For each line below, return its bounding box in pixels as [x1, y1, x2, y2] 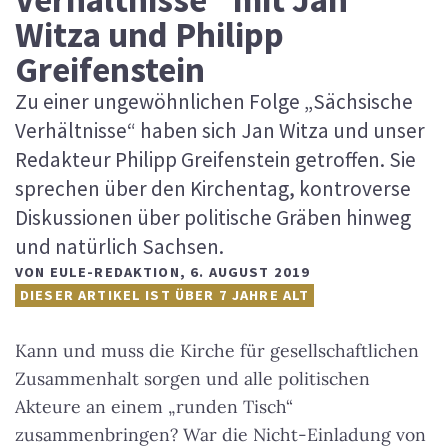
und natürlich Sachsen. [15, 232, 224, 260]
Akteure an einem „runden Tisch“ [15, 394, 293, 418]
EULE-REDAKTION [49, 262, 180, 281]
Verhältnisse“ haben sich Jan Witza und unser [15, 116, 425, 144]
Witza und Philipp [15, 11, 284, 57]
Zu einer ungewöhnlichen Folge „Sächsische [15, 87, 413, 115]
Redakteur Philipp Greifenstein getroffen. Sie [15, 145, 416, 173]
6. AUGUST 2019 [190, 262, 311, 281]
